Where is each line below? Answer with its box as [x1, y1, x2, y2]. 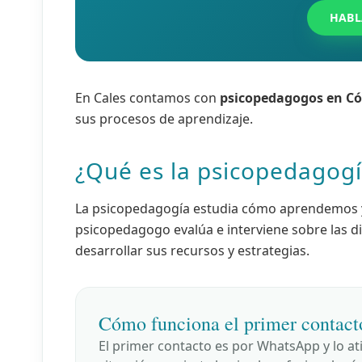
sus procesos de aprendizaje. [75, 110, 253, 128]
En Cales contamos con [75, 89, 220, 107]
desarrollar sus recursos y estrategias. [75, 242, 309, 260]
